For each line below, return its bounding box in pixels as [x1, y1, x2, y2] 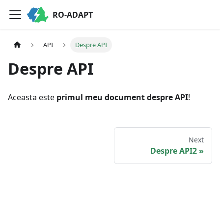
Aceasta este [8, 92, 56, 103]
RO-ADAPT [53, 9, 93, 20]
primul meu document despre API [56, 92, 188, 103]
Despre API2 [150, 145, 197, 157]
